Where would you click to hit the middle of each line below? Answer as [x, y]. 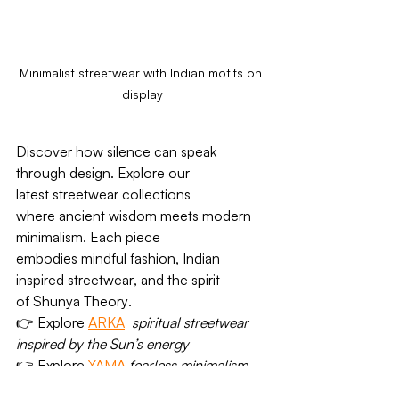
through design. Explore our [105, 172]
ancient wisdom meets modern [157, 215]
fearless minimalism [190, 365]
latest [34, 194]
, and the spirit [179, 279]
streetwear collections [122, 194]
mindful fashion [128, 258]
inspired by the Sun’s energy [102, 343]
